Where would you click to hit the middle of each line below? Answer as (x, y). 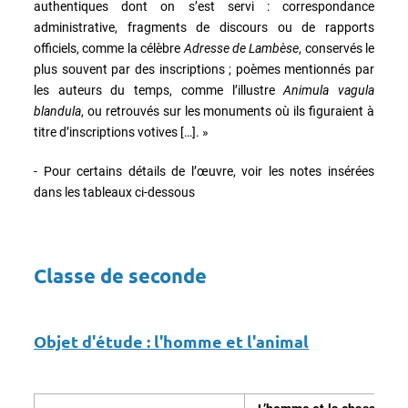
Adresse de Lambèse (241, 48)
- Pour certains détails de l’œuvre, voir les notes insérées (204, 171)
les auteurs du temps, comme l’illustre (159, 90)
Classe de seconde (120, 275)
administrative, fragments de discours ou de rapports (204, 27)
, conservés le (337, 48)
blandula (57, 111)
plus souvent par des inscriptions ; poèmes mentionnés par (204, 69)
